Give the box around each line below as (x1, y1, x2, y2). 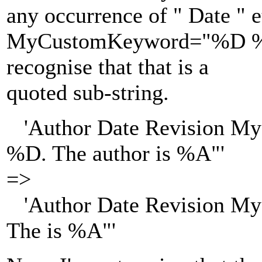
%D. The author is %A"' (6, 141, 225, 166)
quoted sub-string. (6, 80, 169, 105)
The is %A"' (6, 218, 116, 243)
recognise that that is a (6, 54, 209, 80)
